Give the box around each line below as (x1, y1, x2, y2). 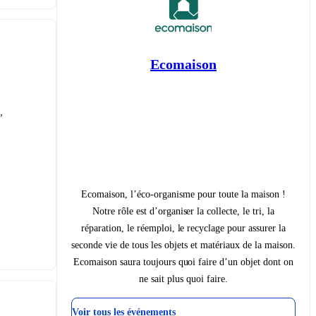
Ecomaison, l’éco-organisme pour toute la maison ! (81, 188, 286, 200)
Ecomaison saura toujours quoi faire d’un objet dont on (73, 256, 294, 267)
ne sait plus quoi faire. (139, 273, 228, 284)
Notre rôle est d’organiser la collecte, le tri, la (92, 205, 275, 217)
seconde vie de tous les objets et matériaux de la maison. (71, 239, 296, 250)
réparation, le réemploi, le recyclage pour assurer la (80, 222, 286, 233)
